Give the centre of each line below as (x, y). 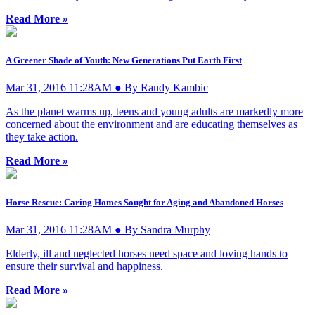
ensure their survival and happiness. (84, 266)
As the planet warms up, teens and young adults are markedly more (154, 111)
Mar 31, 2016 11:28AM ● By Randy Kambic (107, 87)
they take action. (42, 136)
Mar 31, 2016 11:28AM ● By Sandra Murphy (108, 230)
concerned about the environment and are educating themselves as (152, 124)
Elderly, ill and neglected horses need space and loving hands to (147, 254)
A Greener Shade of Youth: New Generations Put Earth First (124, 60)
